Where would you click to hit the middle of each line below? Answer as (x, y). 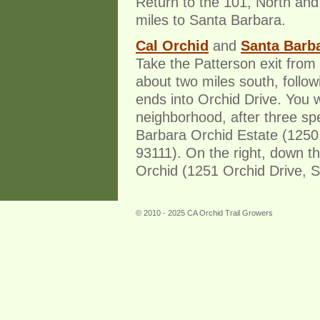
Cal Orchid (172, 45)
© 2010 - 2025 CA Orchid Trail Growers (204, 213)
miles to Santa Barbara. (211, 20)
